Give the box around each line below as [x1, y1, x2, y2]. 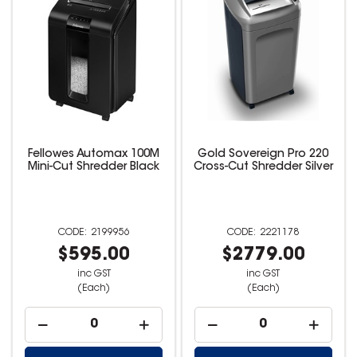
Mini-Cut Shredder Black [28, 162, 160, 174]
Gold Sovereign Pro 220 [198, 149, 329, 161]
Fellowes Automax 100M [28, 149, 160, 161]
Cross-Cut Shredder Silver [193, 162, 333, 174]
